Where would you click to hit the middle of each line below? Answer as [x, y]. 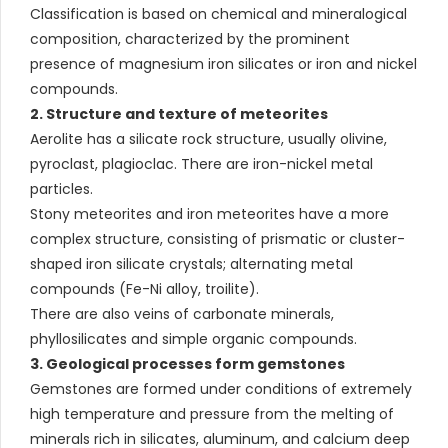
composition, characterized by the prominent [190, 38]
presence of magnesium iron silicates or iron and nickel [223, 63]
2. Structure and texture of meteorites [179, 113]
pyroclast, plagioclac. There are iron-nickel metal [201, 163]
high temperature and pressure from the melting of [212, 413]
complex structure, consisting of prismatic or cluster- [217, 238]
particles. [61, 188]
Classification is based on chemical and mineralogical [218, 13]
